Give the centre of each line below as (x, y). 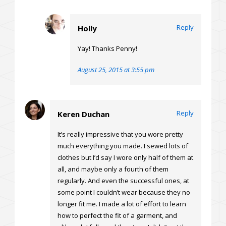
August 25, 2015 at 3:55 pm (116, 70)
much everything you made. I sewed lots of (123, 146)
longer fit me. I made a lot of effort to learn (122, 204)
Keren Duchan (83, 114)
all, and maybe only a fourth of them (113, 169)
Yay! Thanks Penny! (107, 49)
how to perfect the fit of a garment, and (117, 216)
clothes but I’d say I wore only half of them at (125, 158)
